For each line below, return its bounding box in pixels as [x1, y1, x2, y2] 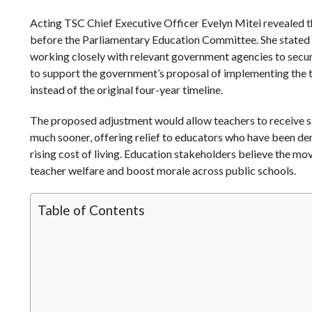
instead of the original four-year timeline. [29, 83, 223, 96]
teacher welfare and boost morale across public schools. [29, 164, 296, 177]
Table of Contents [37, 202, 145, 218]
